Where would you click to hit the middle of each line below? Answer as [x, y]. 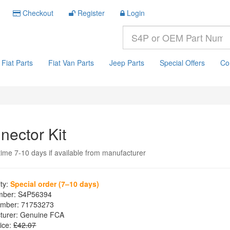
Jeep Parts [127, 63]
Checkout [38, 13]
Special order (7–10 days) [55, 184]
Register [91, 13]
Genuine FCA [41, 215]
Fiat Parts [17, 63]
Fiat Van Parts [71, 63]
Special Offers [182, 63]
